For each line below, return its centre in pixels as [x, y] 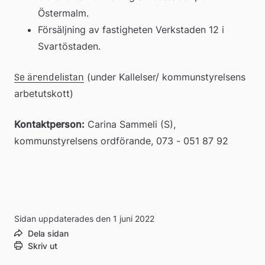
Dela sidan [48, 233]
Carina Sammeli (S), [130, 124]
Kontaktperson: [49, 124]
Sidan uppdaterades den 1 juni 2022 [84, 218]
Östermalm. [63, 13]
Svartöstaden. [69, 46]
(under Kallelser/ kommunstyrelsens [165, 77]
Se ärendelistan [49, 77]
